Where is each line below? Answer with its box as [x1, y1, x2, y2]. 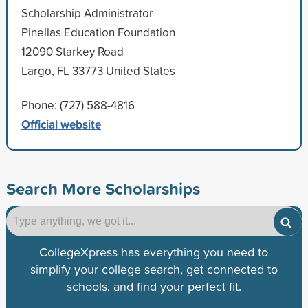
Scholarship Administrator [21, 4, 153, 21]
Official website [21, 115, 101, 133]
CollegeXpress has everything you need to [39, 243, 269, 261]
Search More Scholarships [5, 176, 200, 200]
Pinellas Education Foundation [21, 23, 175, 40]
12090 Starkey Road [21, 43, 124, 59]
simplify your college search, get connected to [30, 260, 278, 278]
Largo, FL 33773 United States [21, 62, 175, 78]
